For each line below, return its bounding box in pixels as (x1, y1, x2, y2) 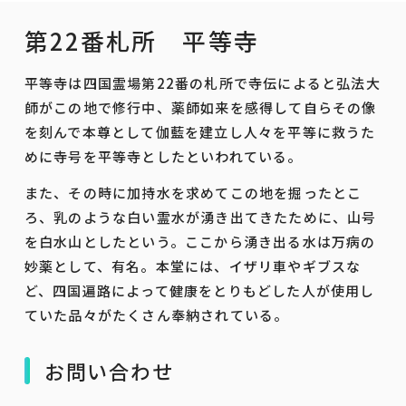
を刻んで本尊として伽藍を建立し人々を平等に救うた (24, 121, 376, 141)
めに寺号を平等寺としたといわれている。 (24, 146, 303, 166)
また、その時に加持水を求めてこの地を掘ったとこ (24, 182, 362, 202)
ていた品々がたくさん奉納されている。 (24, 304, 289, 324)
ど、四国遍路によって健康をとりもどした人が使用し (24, 280, 375, 300)
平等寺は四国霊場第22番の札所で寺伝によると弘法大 (24, 72, 381, 92)
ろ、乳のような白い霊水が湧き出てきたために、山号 (24, 207, 377, 227)
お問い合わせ (43, 355, 174, 385)
